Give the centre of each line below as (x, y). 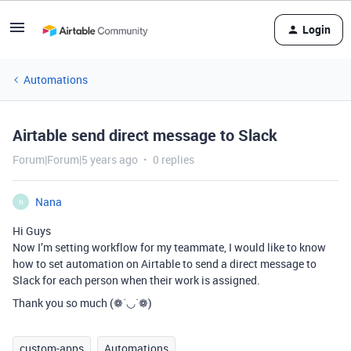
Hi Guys (32, 231)
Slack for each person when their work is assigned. (136, 280)
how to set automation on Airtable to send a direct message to (165, 264)
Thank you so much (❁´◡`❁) (82, 303)
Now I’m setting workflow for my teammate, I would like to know (169, 247)
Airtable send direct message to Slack (145, 135)
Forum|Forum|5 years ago (75, 159)
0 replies (174, 159)
